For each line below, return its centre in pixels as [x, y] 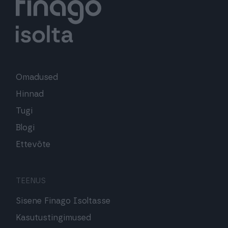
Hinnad [30, 94]
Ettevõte [33, 144]
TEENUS [31, 181]
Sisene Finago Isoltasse [63, 201]
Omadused [37, 77]
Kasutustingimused [53, 218]
